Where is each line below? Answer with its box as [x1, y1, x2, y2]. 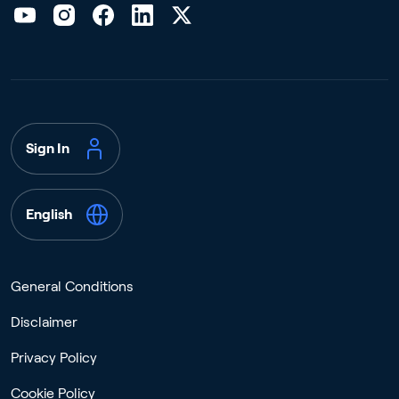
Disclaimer [11, 314, 77, 330]
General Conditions [11, 279, 134, 295]
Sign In [26, 141, 69, 157]
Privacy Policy [11, 350, 97, 366]
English [26, 207, 72, 223]
